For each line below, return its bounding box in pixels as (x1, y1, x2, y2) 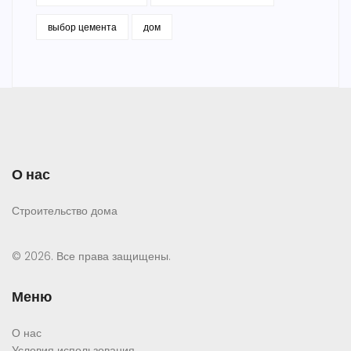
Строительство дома (12, 203, 118, 219)
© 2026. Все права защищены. (12, 248, 171, 265)
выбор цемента (48, 20, 117, 34)
